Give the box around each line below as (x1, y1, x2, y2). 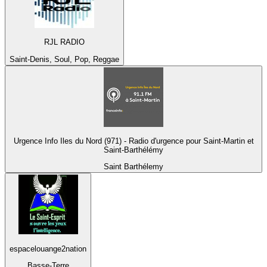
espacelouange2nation (10, 244, 86, 253)
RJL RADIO (44, 38, 85, 47)
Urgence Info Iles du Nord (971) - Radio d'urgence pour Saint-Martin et (13, 136, 254, 146)
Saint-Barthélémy (104, 145, 163, 155)
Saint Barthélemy (104, 162, 163, 172)
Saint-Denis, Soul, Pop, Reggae (10, 54, 119, 64)
